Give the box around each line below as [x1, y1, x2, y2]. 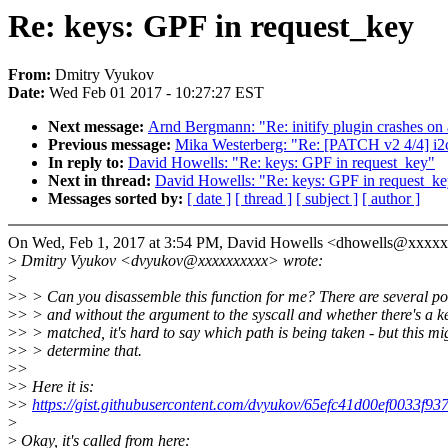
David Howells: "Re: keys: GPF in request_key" [128, 154, 435, 172]
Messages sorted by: [48, 190, 187, 208]
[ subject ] [296, 190, 358, 208]
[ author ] [362, 190, 420, 208]
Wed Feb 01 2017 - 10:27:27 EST [49, 84, 264, 102]
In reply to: [48, 154, 128, 172]
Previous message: [48, 136, 175, 154]
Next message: [48, 118, 148, 136]
